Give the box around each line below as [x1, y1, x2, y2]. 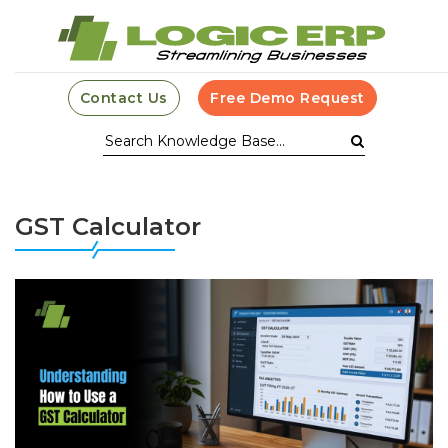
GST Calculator [15, 212, 201, 241]
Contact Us [79, 89, 168, 107]
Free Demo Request [210, 89, 365, 107]
